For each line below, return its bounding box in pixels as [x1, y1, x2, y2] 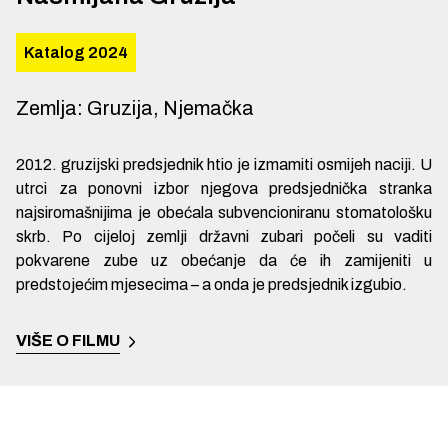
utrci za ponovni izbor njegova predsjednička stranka [16, 180, 432, 197]
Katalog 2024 [24, 44, 128, 61]
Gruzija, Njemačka [87, 97, 254, 119]
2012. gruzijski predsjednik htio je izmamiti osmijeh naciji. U [16, 156, 432, 173]
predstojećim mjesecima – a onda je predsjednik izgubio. [16, 276, 407, 293]
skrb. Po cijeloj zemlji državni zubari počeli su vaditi [16, 228, 432, 245]
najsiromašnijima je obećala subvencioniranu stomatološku [16, 204, 432, 221]
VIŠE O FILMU [16, 332, 120, 349]
